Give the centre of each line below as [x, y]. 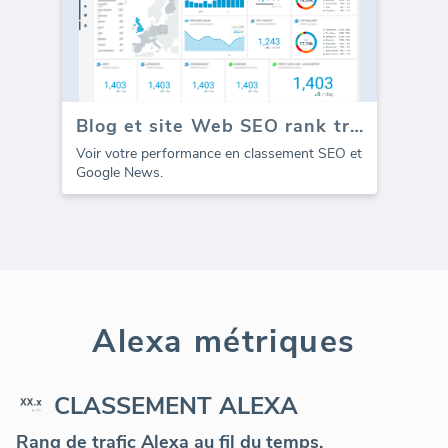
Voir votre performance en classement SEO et [218, 154]
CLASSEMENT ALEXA [176, 406]
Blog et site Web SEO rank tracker [356, 126]
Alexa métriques [224, 342]
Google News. [119, 173]
